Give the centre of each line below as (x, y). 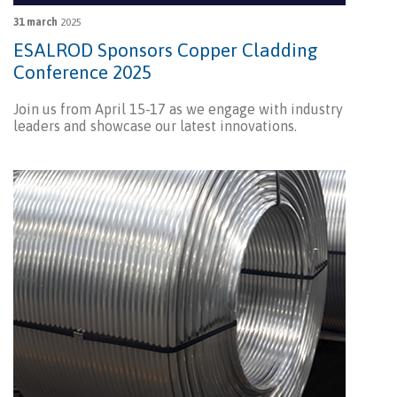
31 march (35, 23)
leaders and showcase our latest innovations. (155, 126)
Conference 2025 (82, 72)
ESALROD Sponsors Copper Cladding (166, 50)
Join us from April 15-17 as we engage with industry (178, 109)
